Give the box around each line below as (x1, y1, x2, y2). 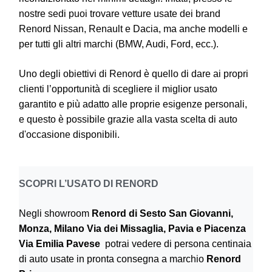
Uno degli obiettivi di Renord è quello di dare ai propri (19, 69, 248, 80)
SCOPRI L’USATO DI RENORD (19, 178, 158, 189)
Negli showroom (19, 208, 92, 219)
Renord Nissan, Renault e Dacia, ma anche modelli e (19, 24, 248, 35)
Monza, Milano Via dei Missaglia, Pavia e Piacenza (19, 223, 246, 234)
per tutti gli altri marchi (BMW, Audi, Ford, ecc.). (19, 39, 219, 50)
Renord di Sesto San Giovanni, (92, 208, 233, 219)
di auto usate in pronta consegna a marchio (19, 254, 206, 265)
